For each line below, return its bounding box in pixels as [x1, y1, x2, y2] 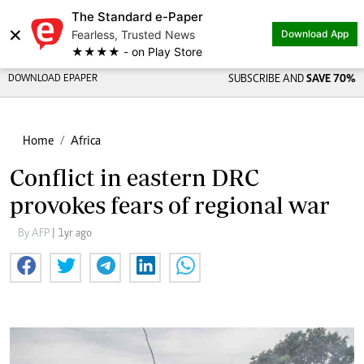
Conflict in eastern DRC [10, 164, 259, 191]
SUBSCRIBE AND [227, 74, 306, 85]
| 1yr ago [52, 228, 92, 240]
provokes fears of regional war [10, 192, 330, 219]
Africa [71, 135, 101, 148]
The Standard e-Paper [71, 9, 203, 24]
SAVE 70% [305, 74, 356, 85]
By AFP [18, 228, 52, 240]
